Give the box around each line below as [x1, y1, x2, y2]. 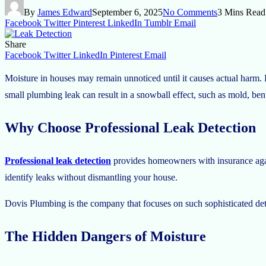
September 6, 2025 [92, 7, 163, 17]
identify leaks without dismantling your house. [5, 172, 180, 182]
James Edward [37, 7, 92, 17]
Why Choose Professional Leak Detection [5, 119, 256, 135]
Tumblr [144, 17, 172, 28]
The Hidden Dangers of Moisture [5, 228, 206, 244]
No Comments [163, 7, 217, 17]
